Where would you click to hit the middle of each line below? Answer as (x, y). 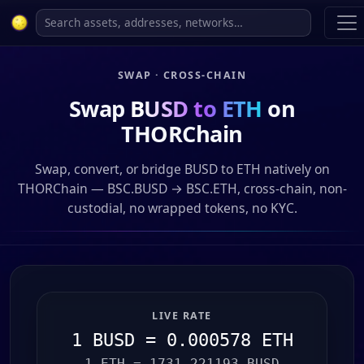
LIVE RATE (182, 316)
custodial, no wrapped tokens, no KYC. (182, 208)
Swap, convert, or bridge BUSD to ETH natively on (182, 169)
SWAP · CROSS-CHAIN (182, 75)
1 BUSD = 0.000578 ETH (182, 340)
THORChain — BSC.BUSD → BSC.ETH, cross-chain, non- (182, 188)
